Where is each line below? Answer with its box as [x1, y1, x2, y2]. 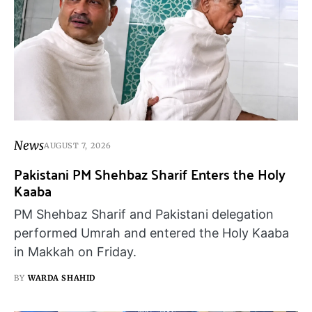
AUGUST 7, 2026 [44, 141, 111, 151]
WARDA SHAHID [28, 272, 95, 283]
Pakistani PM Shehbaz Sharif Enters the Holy [14, 160, 286, 187]
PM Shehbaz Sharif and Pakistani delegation [14, 206, 274, 221]
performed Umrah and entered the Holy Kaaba [14, 225, 289, 240]
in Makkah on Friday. [14, 244, 136, 259]
